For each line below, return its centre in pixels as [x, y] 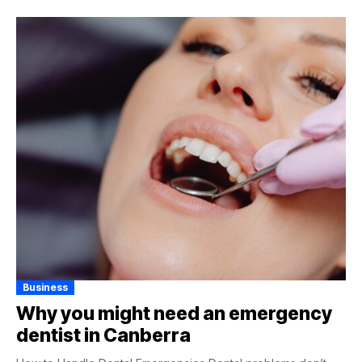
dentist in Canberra [103, 336]
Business [45, 288]
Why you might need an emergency [174, 314]
